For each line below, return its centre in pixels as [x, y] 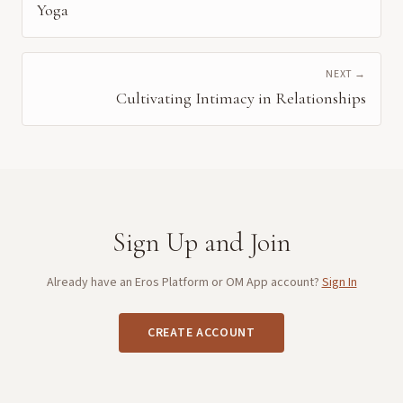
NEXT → [346, 74]
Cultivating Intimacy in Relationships [241, 98]
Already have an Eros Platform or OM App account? [183, 282]
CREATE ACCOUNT [201, 333]
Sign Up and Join [201, 242]
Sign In [339, 282]
